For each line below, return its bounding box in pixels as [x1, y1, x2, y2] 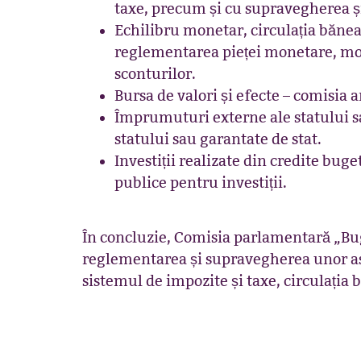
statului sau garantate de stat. [114, 130, 327, 148]
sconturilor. [114, 64, 201, 83]
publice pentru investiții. [114, 173, 293, 192]
